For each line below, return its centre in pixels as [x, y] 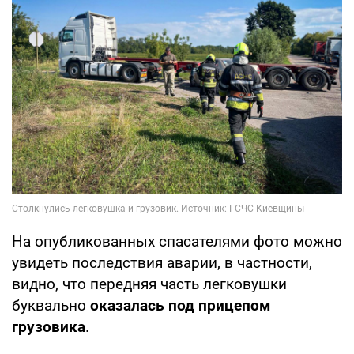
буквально [51, 305]
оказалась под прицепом [180, 305]
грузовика [49, 326]
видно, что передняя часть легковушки [149, 284]
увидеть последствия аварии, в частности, [162, 262]
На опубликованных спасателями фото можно [177, 241]
